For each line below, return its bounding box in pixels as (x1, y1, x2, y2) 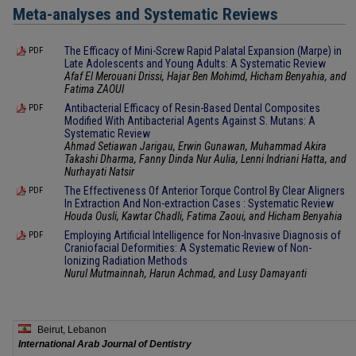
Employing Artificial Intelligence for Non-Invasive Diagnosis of (64, 229, 341, 242)
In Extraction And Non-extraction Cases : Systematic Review (64, 197, 334, 211)
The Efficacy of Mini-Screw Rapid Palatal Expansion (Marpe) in (64, 44, 342, 58)
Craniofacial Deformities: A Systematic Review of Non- (64, 242, 311, 255)
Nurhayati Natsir (64, 165, 134, 179)
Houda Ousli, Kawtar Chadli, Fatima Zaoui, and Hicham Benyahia (64, 210, 342, 223)
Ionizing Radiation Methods (64, 254, 188, 268)
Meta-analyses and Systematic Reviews (13, 5, 278, 25)
